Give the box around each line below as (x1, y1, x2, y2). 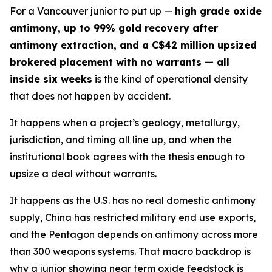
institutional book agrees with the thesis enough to (10, 151, 245, 163)
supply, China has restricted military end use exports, (10, 211, 256, 224)
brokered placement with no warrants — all (10, 56, 229, 69)
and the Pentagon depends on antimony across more (10, 228, 258, 241)
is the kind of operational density (92, 73, 248, 86)
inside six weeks (10, 73, 92, 86)
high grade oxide (175, 5, 262, 18)
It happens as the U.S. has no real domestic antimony (10, 194, 256, 207)
